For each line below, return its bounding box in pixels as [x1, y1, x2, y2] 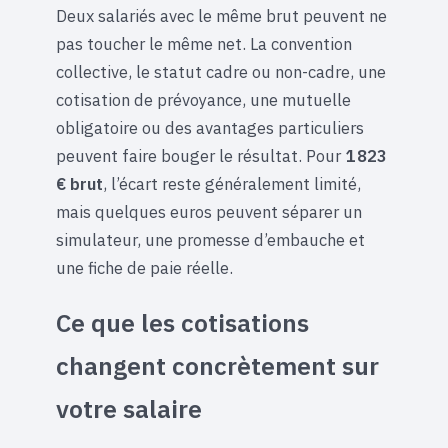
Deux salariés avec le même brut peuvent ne [56, 4, 387, 27]
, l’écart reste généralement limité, [103, 172, 361, 195]
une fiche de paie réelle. [56, 256, 233, 279]
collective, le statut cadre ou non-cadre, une [56, 60, 386, 83]
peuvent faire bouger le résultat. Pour [56, 144, 345, 167]
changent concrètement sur [56, 350, 379, 383]
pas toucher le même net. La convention [56, 32, 352, 55]
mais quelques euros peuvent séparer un [56, 200, 362, 223]
